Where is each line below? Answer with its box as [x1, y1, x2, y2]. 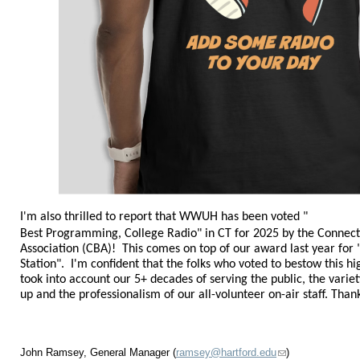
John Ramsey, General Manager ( [20, 346, 177, 358]
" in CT [197, 227, 235, 240]
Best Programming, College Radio [20, 227, 198, 240]
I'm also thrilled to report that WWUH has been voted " [20, 210, 309, 223]
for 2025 [235, 227, 283, 240]
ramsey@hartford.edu [176, 346, 277, 358]
